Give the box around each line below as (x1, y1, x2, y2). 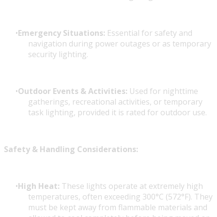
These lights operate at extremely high (60, 181, 203, 192)
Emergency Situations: (18, 28, 105, 39)
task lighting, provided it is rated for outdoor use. (28, 107, 207, 118)
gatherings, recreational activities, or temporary (28, 96, 202, 108)
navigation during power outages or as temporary (28, 38, 211, 49)
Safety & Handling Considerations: (4, 144, 138, 155)
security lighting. (28, 49, 88, 60)
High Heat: (18, 181, 60, 192)
